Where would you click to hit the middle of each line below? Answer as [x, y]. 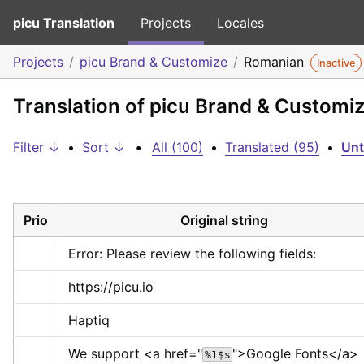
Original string [224, 220]
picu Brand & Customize [154, 62]
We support [106, 353]
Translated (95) [272, 147]
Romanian [276, 62]
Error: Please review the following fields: [192, 253]
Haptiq [89, 320]
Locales [240, 23]
